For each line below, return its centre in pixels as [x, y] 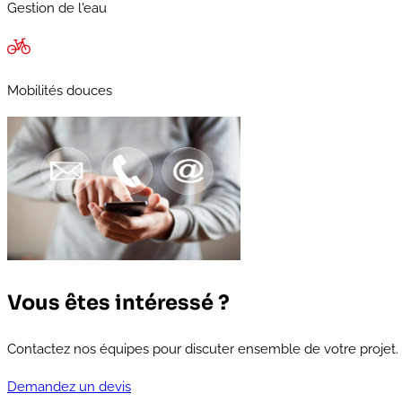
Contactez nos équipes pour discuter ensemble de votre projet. [203, 350]
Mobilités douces [60, 91]
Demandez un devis [69, 387]
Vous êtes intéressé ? [118, 302]
